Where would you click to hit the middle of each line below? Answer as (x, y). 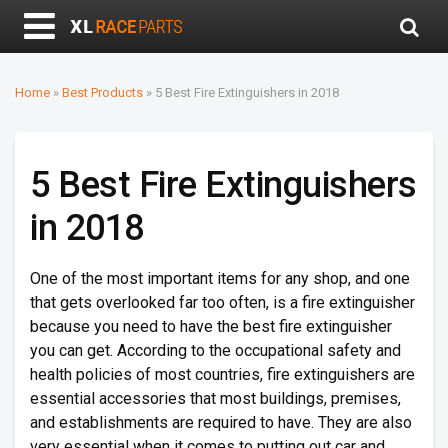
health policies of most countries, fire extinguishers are (222, 374)
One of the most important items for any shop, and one (220, 278)
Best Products (102, 92)
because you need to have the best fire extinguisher (211, 326)
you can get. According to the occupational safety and (215, 350)
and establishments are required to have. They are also (221, 422)
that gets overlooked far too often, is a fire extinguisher (222, 302)
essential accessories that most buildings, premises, (215, 398)
